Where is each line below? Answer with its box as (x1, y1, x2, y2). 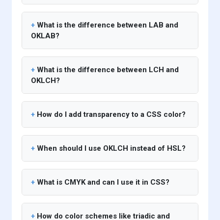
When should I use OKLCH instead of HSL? (37, 144, 186, 153)
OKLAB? (31, 31, 59, 41)
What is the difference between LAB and (37, 21, 178, 30)
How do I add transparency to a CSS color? (37, 110, 186, 119)
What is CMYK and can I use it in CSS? (37, 178, 169, 187)
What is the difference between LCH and (37, 65, 179, 75)
